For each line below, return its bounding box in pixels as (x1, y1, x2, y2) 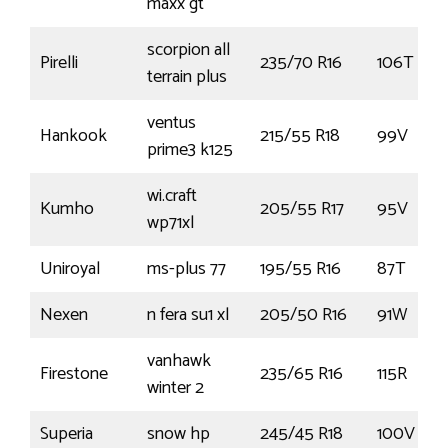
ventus (147, 108, 196, 139)
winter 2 (147, 373, 204, 404)
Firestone (40, 359, 108, 390)
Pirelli (40, 48, 78, 79)
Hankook (40, 121, 107, 152)
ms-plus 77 (147, 254, 226, 285)
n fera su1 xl (147, 300, 229, 331)
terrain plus (147, 62, 227, 93)
